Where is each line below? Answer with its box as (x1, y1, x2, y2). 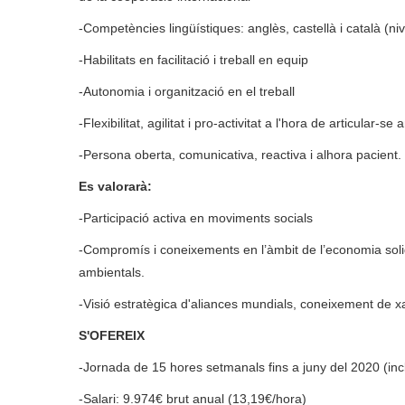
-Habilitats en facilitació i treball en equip (79, 52, 308, 68)
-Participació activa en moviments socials (79, 211, 313, 226)
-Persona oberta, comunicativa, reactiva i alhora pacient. (79, 147, 401, 163)
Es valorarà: (79, 179, 152, 194)
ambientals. (79, 265, 145, 280)
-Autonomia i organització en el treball (79, 84, 295, 99)
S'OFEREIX (79, 328, 145, 344)
